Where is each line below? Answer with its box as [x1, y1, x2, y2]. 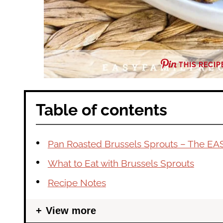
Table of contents [36, 100, 167, 119]
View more [46, 205, 96, 216]
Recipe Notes [47, 177, 106, 188]
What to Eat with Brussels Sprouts [47, 157, 194, 169]
